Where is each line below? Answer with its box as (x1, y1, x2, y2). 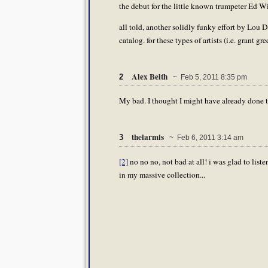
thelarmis (132, 131, 166, 144)
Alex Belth (132, 70, 169, 83)
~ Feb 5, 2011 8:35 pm (169, 72, 247, 81)
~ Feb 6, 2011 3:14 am (166, 133, 243, 142)
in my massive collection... (119, 169, 205, 180)
